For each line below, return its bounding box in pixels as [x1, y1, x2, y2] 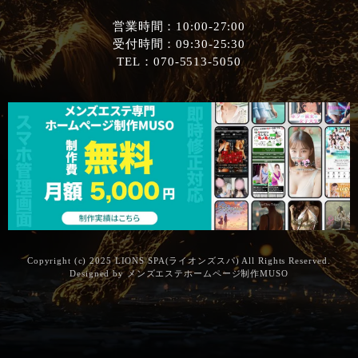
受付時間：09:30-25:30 [112, 37, 246, 50]
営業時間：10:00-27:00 [112, 19, 246, 33]
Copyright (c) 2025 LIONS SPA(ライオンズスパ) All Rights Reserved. [26, 256, 332, 266]
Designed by [70, 268, 127, 279]
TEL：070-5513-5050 [117, 54, 241, 68]
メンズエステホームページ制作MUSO [126, 268, 288, 279]
